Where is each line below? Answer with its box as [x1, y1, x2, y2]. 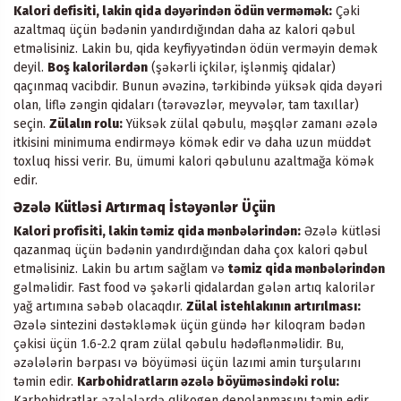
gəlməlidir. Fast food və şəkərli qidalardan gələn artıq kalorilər [13, 280, 375, 296]
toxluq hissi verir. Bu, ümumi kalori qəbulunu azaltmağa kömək [13, 153, 374, 169]
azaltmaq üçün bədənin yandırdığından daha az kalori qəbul [13, 21, 355, 38]
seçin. [13, 115, 49, 132]
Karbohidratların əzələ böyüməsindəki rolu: [77, 374, 339, 390]
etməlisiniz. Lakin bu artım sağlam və [13, 261, 228, 277]
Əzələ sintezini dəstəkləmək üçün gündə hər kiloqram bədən [13, 318, 365, 334]
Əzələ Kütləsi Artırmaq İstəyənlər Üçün [13, 199, 276, 217]
